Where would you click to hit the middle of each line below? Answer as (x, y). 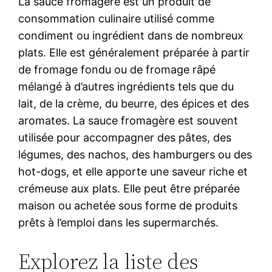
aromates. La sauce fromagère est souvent (128, 120)
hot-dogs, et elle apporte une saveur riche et (133, 171)
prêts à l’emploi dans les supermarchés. (119, 222)
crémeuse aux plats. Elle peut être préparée (129, 188)
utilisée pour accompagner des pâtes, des (125, 137)
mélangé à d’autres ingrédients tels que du (126, 86)
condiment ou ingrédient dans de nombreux (131, 35)
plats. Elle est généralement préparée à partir (134, 52)
